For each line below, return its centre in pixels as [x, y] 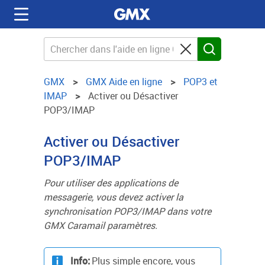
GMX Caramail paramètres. [101, 225]
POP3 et [201, 82]
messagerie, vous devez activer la [114, 197]
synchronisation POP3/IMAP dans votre [127, 211]
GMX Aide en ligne [124, 82]
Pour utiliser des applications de [111, 183]
